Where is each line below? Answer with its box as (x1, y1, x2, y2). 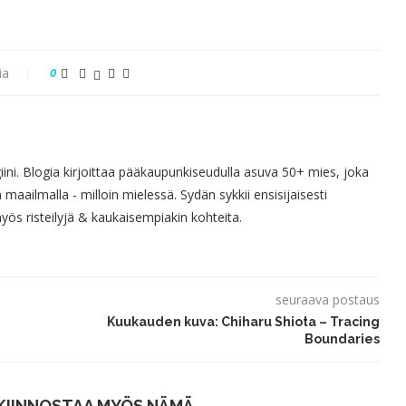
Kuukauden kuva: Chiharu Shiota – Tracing (106, 314, 380, 329)
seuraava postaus (275, 290, 380, 308)
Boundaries (304, 331, 380, 346)
